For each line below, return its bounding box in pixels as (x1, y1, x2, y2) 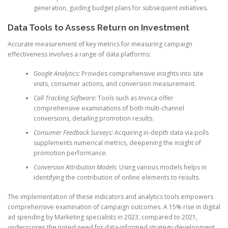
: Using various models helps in (116, 163, 207, 172)
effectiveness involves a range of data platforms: (8, 49, 151, 59)
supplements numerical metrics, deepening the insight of (33, 138, 201, 148)
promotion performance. (33, 149, 107, 158)
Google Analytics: (33, 69, 80, 78)
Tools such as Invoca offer (96, 94, 174, 103)
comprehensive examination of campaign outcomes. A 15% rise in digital (8, 203, 220, 212)
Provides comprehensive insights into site (79, 69, 204, 78)
